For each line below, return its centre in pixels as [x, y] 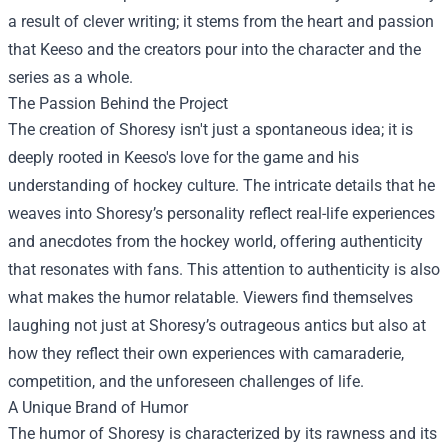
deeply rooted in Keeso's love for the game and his [183, 157]
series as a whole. [70, 77]
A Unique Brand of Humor [98, 407]
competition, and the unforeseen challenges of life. [186, 381]
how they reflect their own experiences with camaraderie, [206, 353]
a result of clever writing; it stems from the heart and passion [221, 21]
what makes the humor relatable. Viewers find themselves [210, 297]
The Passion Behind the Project [118, 103]
